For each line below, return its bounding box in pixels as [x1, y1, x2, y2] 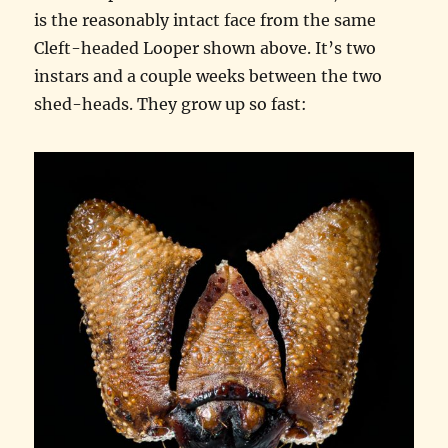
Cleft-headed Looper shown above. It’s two [34, 38, 377, 59]
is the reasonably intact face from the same [34, 10, 377, 31]
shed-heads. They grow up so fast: [34, 94, 308, 115]
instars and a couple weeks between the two [34, 66, 383, 87]
